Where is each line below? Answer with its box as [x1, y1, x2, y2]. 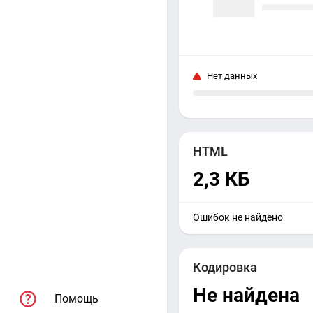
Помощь [54, 292, 99, 306]
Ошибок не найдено [193, 212, 283, 224]
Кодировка [193, 261, 257, 275]
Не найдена [193, 284, 300, 307]
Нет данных [207, 71, 257, 82]
